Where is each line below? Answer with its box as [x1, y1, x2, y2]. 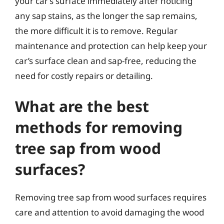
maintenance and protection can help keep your [15, 39, 207, 51]
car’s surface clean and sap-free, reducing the [15, 54, 196, 66]
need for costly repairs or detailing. [15, 69, 153, 81]
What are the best [15, 96, 149, 116]
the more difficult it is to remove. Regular [15, 24, 177, 36]
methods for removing [15, 117, 182, 137]
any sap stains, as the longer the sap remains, [15, 9, 197, 21]
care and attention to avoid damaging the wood [15, 206, 204, 218]
